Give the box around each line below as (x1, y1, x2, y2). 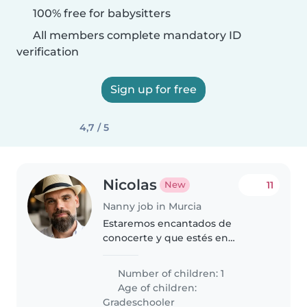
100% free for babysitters (30, 7, 171, 20)
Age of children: (115, 281, 197, 294)
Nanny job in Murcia (103, 199, 202, 212)
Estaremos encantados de (103, 217, 232, 230)
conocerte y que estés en (103, 231, 229, 244)
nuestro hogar (103, 245, 174, 258)
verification (16, 45, 79, 58)
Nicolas (103, 176, 158, 193)
